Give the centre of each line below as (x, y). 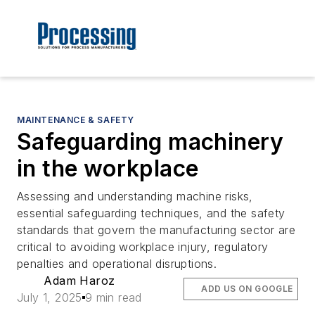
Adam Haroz (79, 281)
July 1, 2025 (50, 298)
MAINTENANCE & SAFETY (76, 120)
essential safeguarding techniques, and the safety (151, 213)
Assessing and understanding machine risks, (135, 197)
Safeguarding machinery (150, 142)
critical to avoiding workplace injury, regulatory (143, 247)
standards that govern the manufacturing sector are (156, 230)
